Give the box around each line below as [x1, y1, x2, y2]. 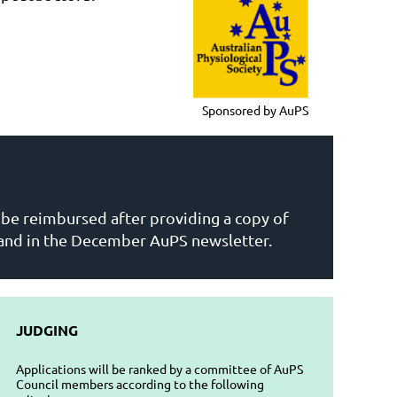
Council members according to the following [16, 375, 264, 392]
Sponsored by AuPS [202, 102, 308, 118]
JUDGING [16, 321, 78, 339]
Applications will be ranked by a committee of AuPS [16, 360, 303, 377]
